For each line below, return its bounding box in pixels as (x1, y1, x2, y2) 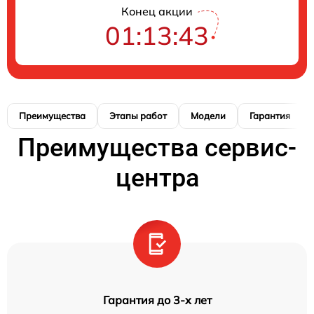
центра (115, 163, 199, 193)
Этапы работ (109, 110, 167, 122)
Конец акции (121, 4, 193, 19)
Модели (191, 110, 226, 122)
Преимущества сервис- (18, 133, 296, 163)
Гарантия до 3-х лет (102, 293, 212, 308)
